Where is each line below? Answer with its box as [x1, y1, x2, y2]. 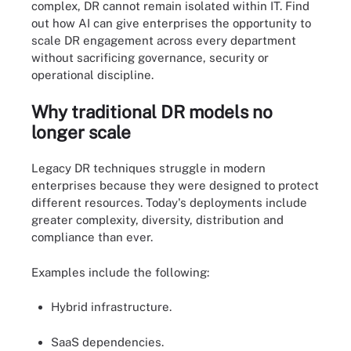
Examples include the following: [31, 265, 209, 279]
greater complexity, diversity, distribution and [31, 213, 284, 226]
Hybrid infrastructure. [51, 300, 172, 313]
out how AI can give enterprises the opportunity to [31, 16, 311, 30]
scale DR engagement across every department [31, 34, 296, 47]
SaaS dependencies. [51, 335, 164, 349]
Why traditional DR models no [31, 101, 273, 122]
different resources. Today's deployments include [31, 196, 307, 209]
